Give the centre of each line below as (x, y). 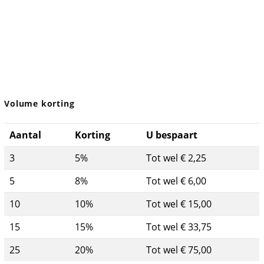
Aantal (26, 135)
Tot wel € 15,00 (179, 204)
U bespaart (172, 135)
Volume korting (39, 103)
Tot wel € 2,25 (176, 158)
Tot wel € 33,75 (179, 227)
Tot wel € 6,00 (176, 181)
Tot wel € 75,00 (179, 250)
